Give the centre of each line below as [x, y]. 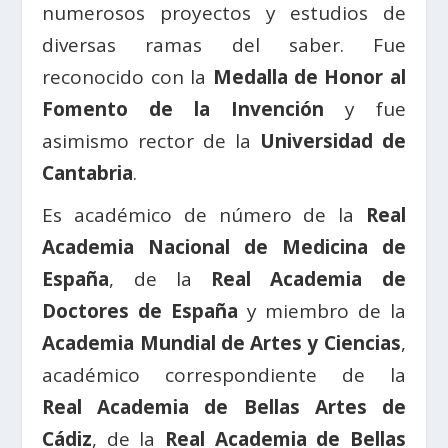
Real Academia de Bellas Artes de [224, 407]
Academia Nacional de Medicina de [224, 247]
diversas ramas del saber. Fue [224, 45]
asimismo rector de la [151, 141]
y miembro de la [321, 311]
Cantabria [88, 173]
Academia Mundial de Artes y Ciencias [221, 343]
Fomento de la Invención [183, 109]
